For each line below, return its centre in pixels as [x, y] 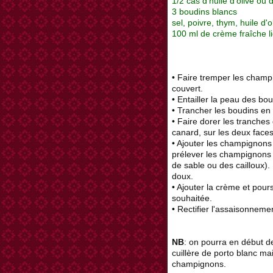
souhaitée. [192, 198]
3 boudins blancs [204, 12]
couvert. [187, 89]
